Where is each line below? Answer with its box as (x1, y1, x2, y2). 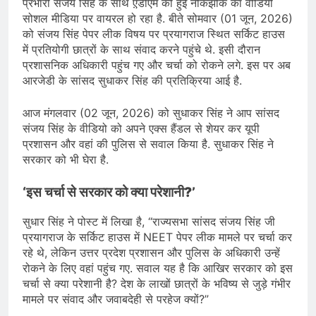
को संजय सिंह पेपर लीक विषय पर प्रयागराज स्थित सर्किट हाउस (23, 27, 285, 42)
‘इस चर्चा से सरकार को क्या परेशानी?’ (23, 184, 195, 201)
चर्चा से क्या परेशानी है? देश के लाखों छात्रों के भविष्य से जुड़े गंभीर (23, 276, 291, 291)
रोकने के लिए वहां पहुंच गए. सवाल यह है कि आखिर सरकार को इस (23, 260, 293, 275)
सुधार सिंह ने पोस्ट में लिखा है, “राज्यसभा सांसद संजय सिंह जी (23, 214, 275, 229)
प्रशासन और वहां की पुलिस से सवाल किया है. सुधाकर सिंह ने (23, 137, 274, 152)
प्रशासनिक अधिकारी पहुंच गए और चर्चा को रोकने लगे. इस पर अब (23, 58, 291, 73)
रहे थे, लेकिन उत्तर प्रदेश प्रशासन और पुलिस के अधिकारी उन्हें (23, 245, 280, 260)
